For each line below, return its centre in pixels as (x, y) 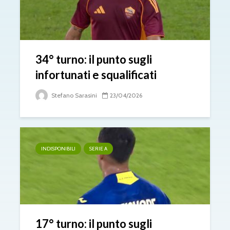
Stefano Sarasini (73, 95)
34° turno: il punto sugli (94, 59)
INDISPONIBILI (58, 148)
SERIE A (98, 148)
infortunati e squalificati (96, 74)
